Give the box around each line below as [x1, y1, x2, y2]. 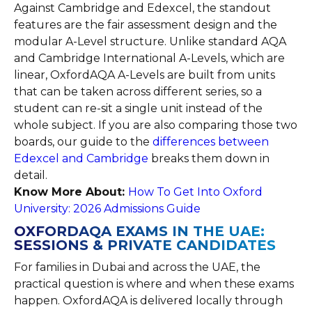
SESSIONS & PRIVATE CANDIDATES [14, 237, 276, 253]
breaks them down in [148, 152, 270, 165]
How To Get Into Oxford [128, 185, 263, 198]
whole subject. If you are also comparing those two [14, 118, 297, 132]
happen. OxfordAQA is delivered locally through [14, 294, 283, 307]
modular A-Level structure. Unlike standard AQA [14, 35, 286, 48]
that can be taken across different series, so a [14, 85, 262, 98]
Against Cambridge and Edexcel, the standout [14, 1, 271, 15]
